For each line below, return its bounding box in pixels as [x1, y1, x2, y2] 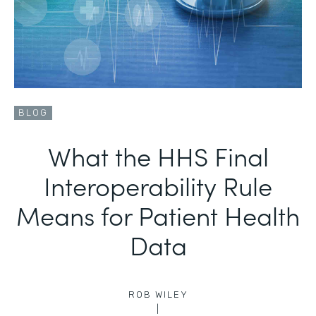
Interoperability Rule [44, 167, 272, 203]
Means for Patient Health [16, 197, 300, 233]
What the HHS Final [47, 138, 269, 174]
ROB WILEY [128, 289, 188, 300]
